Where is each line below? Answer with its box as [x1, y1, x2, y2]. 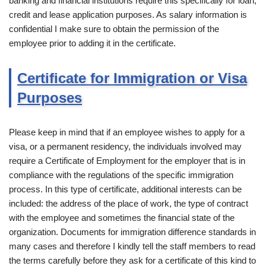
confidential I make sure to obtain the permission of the [9, 23, 219, 34]
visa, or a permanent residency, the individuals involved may [9, 141, 242, 151]
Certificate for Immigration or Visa [17, 69, 247, 86]
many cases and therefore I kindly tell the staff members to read [9, 240, 255, 251]
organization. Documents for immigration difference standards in [9, 226, 256, 237]
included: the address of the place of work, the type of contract [9, 198, 248, 208]
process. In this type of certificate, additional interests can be [9, 183, 242, 194]
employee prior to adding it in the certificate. [9, 37, 176, 48]
